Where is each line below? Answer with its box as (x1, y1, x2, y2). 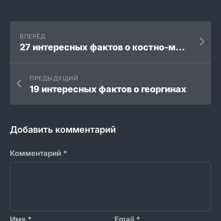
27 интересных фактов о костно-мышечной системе (176, 41, 185, 52)
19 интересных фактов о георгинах (30, 83, 186, 94)
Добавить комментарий (10, 124, 116, 135)
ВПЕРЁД (20, 32, 45, 40)
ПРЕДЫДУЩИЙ (30, 74, 78, 82)
